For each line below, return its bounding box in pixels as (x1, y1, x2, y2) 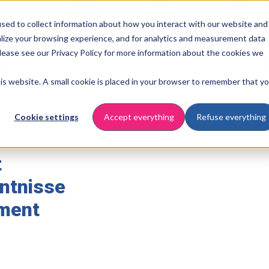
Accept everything (103, 112, 174, 122)
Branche (91, 59, 124, 69)
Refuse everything (196, 112, 266, 122)
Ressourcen (183, 59, 231, 69)
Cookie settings (14, 112, 79, 122)
